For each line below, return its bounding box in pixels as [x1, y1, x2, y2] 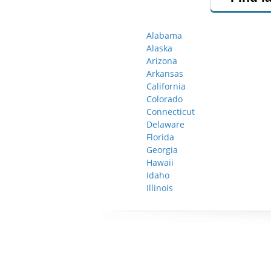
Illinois [146, 182, 173, 194]
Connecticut [146, 106, 195, 117]
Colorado [146, 93, 183, 105]
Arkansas [146, 68, 183, 79]
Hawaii [146, 157, 174, 168]
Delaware [146, 119, 184, 130]
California [146, 80, 186, 92]
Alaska [146, 42, 172, 54]
